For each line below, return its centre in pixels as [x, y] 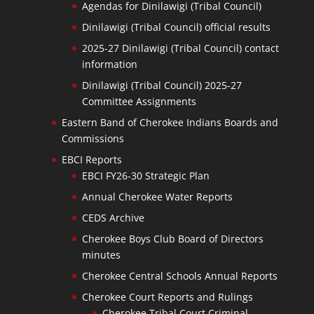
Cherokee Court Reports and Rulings [167, 296]
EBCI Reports [91, 159]
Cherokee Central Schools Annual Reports [179, 275]
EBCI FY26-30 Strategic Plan [145, 175]
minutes [101, 254]
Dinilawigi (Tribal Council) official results [176, 27]
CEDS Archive [113, 217]
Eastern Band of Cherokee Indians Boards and [170, 122]
